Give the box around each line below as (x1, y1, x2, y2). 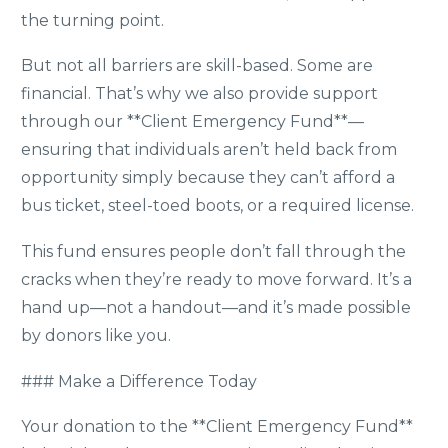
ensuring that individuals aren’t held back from (21, 140, 397, 160)
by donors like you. (21, 325, 171, 345)
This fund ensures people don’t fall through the (21, 241, 406, 261)
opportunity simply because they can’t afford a (21, 168, 395, 188)
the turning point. (21, 10, 164, 30)
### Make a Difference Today (21, 371, 257, 391)
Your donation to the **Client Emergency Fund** (21, 417, 413, 437)
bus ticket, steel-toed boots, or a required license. (21, 196, 414, 216)
